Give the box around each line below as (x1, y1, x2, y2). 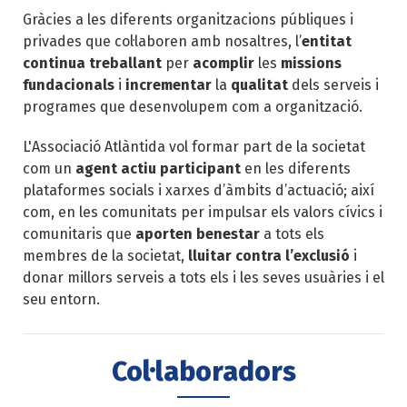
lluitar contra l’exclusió (184, 246, 350, 264)
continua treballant (23, 54, 165, 72)
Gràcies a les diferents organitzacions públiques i (23, 10, 353, 28)
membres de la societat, (23, 246, 184, 264)
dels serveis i (292, 75, 379, 94)
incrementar (125, 75, 215, 94)
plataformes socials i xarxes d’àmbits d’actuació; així (23, 181, 374, 199)
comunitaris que (23, 224, 132, 243)
